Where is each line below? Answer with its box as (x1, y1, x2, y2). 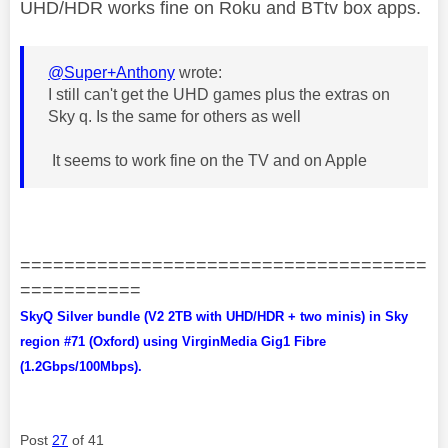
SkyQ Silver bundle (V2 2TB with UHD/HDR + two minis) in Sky (20, 308, 408, 324)
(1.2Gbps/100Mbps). (20, 358, 142, 374)
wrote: (175, 63, 222, 81)
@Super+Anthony (48, 63, 175, 81)
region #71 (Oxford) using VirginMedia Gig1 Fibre (20, 333, 326, 349)
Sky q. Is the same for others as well (48, 107, 301, 125)
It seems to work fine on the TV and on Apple (48, 151, 371, 169)
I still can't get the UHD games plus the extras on (48, 85, 390, 103)
